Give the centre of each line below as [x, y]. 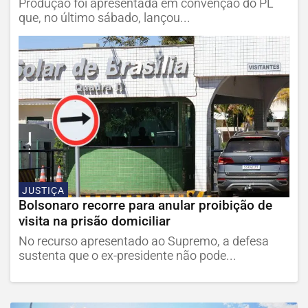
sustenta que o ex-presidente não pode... [128, 256]
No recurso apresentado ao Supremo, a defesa [144, 242]
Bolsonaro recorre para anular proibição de [145, 206]
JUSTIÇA [43, 190]
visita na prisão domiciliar [95, 221]
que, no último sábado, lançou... [104, 18]
